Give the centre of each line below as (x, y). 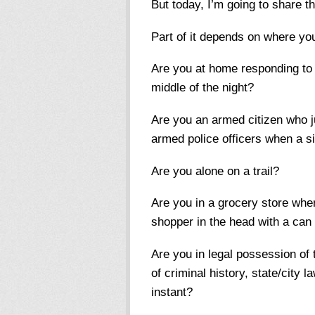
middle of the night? (202, 88)
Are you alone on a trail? (215, 171)
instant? (172, 292)
